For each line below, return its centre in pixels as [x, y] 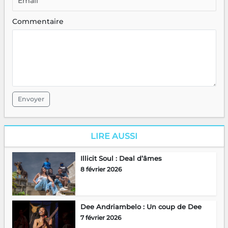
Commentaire [38, 22]
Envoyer [31, 99]
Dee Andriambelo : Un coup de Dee [141, 207]
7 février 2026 [101, 218]
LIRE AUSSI [114, 136]
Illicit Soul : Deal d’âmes [121, 159]
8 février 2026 [101, 169]
